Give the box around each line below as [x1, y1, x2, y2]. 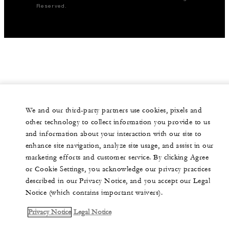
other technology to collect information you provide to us [25, 118, 211, 127]
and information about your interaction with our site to [25, 129, 202, 139]
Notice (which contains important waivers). [25, 188, 163, 197]
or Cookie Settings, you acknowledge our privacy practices [25, 165, 211, 174]
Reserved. [36, 3, 67, 9]
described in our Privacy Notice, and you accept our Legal [25, 176, 211, 186]
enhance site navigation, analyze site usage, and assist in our [25, 141, 214, 150]
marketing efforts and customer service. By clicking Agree [25, 153, 209, 162]
